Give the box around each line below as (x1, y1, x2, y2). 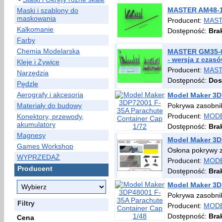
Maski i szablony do (17, 6, 78, 14)
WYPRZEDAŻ (17, 153, 60, 161)
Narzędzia (17, 69, 49, 77)
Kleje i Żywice (17, 58, 59, 66)
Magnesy (17, 131, 46, 139)
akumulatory (17, 120, 55, 128)
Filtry (17, 199, 35, 207)
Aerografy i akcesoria (17, 91, 83, 99)
